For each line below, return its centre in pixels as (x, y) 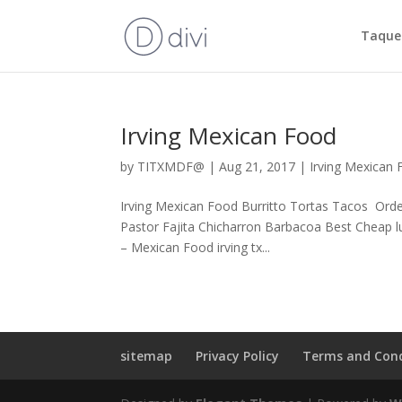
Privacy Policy (238, 356)
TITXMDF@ (171, 166)
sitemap (147, 356)
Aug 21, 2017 (258, 166)
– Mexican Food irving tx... (196, 247)
